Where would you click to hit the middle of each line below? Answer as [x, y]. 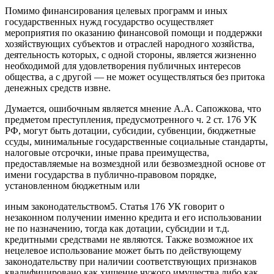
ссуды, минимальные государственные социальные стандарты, [136, 142]
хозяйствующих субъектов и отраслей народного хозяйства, [130, 44]
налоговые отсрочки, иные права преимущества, [107, 153]
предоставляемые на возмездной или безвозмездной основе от [135, 164]
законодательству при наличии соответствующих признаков [131, 262]
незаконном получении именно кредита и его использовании [133, 218]
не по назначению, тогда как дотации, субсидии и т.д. [117, 229]
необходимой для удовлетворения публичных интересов [123, 66]
